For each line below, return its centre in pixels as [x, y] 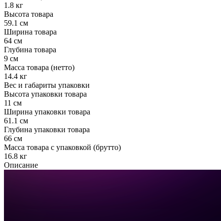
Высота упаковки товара [45, 94]
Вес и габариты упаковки [47, 85]
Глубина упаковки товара [47, 129]
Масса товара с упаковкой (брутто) [62, 147]
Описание [21, 165]
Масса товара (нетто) [39, 67]
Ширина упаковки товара [47, 111]
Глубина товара [30, 49]
